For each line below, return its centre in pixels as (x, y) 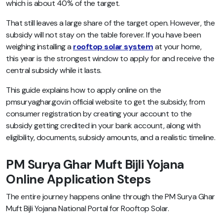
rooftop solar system (113, 46)
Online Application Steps (78, 180)
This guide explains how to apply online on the (83, 90)
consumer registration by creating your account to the (99, 113)
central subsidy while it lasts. (54, 70)
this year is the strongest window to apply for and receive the (110, 58)
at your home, (177, 46)
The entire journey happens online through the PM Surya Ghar (110, 197)
